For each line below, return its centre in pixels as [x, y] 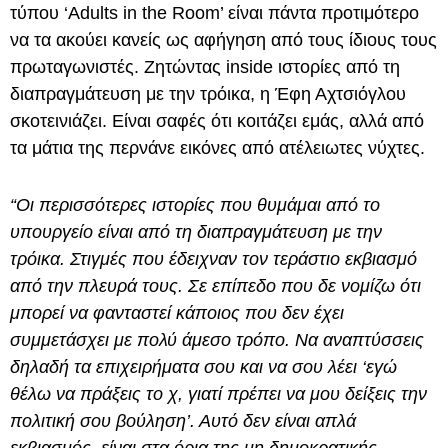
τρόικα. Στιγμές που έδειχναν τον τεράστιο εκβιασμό [213, 258]
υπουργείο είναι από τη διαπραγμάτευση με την [196, 231]
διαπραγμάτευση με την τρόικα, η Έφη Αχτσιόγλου [208, 93]
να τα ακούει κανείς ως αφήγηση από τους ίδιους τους [223, 39]
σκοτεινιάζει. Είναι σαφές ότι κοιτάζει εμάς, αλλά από [217, 120]
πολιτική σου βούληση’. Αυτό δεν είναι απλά [183, 420]
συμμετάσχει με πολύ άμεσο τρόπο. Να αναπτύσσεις [217, 339]
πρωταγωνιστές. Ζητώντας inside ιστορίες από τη [205, 66]
